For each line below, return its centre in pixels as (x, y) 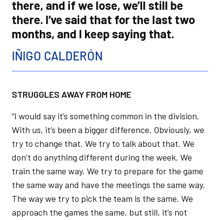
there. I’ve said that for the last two (103, 19)
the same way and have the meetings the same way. (109, 185)
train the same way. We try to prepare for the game (108, 171)
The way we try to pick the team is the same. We (102, 198)
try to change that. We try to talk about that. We (103, 143)
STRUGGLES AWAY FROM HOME (72, 94)
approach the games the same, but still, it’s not (99, 212)
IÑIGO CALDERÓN (57, 56)
